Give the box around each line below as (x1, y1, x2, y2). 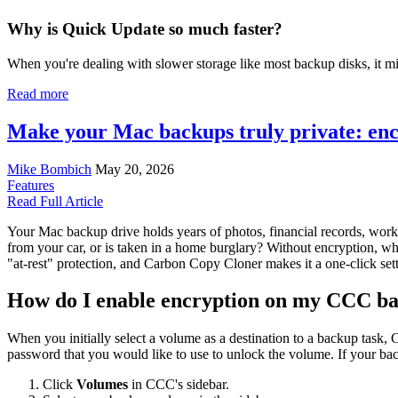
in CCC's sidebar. (128, 377, 229, 393)
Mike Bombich (7, 161, 92, 177)
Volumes (76, 377, 128, 393)
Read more (7, 85, 68, 101)
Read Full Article (7, 193, 103, 209)
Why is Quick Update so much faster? (7, 20, 283, 39)
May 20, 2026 (95, 161, 174, 177)
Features (7, 177, 54, 193)
